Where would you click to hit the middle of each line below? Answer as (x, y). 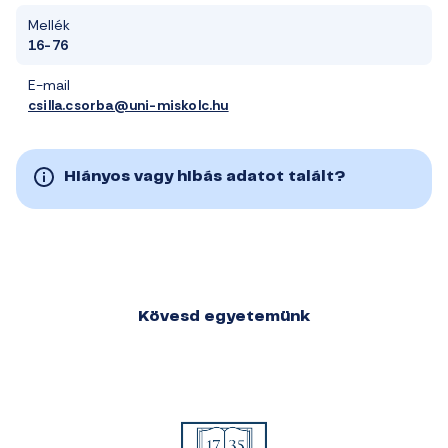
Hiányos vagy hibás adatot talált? (205, 177)
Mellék (49, 25)
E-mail (49, 85)
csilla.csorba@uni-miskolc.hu (128, 105)
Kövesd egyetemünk (224, 317)
